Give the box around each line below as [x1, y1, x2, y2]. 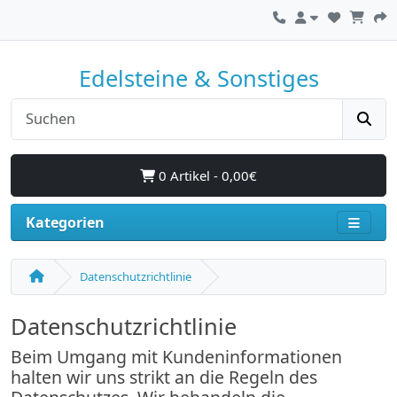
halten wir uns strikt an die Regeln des [11, 365, 317, 390]
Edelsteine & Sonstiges [78, 63, 319, 93]
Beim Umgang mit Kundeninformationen [11, 345, 342, 370]
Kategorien [26, 213, 105, 233]
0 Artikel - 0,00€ [155, 167, 257, 185]
